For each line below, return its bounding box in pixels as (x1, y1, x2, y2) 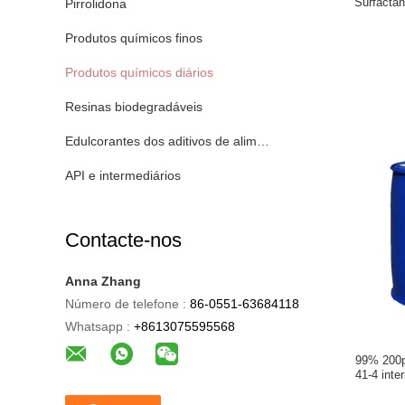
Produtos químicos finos (65, 31, 202, 45)
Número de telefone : (65, 297, 186, 311)
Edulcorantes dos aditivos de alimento (65, 134, 282, 148)
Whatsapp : (65, 319, 130, 334)
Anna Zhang (65, 274, 141, 288)
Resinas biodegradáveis (65, 99, 202, 114)
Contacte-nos (65, 229, 182, 251)
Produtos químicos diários (65, 65, 213, 80)
